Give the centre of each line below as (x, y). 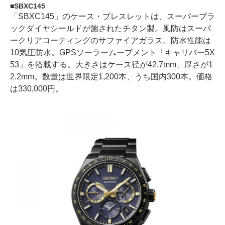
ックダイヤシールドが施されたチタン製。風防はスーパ (110, 28)
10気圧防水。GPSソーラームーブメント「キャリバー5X (113, 52)
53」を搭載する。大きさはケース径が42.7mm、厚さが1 (111, 65)
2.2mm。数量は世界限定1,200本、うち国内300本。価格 (111, 77)
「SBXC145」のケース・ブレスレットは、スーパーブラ (113, 16)
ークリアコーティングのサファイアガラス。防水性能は (110, 40)
